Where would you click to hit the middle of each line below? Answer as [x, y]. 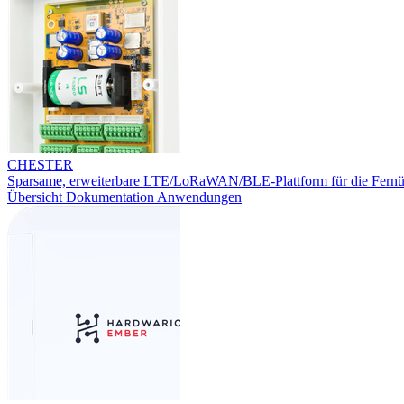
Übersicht [37, 197]
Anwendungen [199, 197]
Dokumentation [111, 197]
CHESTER [40, 165]
